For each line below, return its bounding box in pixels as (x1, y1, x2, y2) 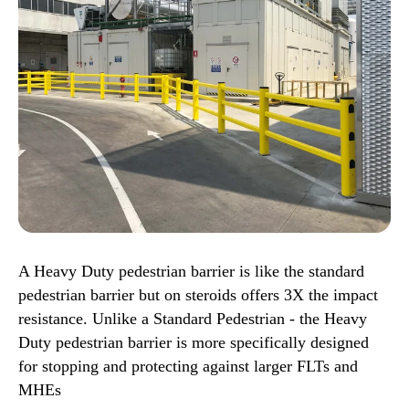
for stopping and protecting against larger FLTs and (18, 357, 358, 376)
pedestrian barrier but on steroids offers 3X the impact (18, 286, 378, 305)
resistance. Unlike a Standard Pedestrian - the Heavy (18, 309, 367, 329)
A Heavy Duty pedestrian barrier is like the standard (18, 262, 364, 281)
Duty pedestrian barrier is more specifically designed (18, 333, 369, 352)
